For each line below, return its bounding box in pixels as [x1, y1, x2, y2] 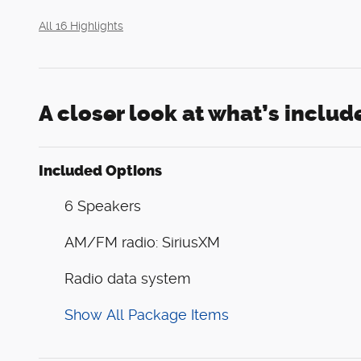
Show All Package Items [64, 306, 229, 324]
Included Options [39, 162, 162, 180]
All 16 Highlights [39, 19, 123, 33]
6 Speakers [64, 197, 141, 215]
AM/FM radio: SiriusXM [64, 234, 220, 251]
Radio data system [64, 270, 191, 288]
